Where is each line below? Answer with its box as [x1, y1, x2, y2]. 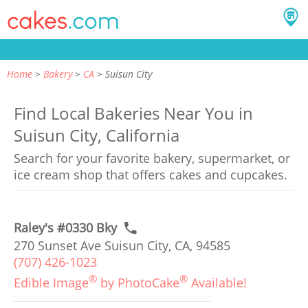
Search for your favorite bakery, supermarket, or [14, 150, 290, 166]
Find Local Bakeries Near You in [14, 102, 253, 124]
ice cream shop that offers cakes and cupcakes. [14, 166, 287, 183]
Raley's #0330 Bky [14, 219, 117, 236]
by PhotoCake [97, 274, 179, 291]
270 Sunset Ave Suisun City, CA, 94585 [14, 237, 230, 254]
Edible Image [14, 274, 89, 291]
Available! [188, 274, 247, 291]
